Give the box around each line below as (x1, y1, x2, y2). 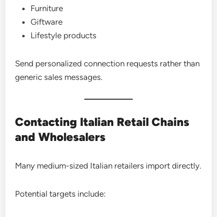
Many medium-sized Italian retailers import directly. (15, 161, 202, 170)
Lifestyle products (31, 31, 97, 40)
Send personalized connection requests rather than (15, 59, 200, 68)
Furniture (31, 3, 63, 13)
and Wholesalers (15, 130, 106, 144)
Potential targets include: (15, 189, 106, 199)
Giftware (31, 17, 63, 27)
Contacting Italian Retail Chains (15, 115, 190, 129)
